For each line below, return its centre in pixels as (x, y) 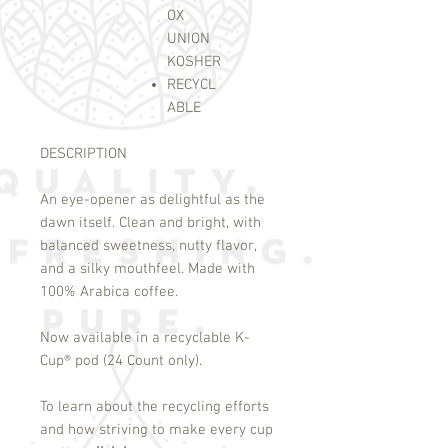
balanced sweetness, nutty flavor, (148, 246)
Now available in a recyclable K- (145, 338)
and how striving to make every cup (156, 430)
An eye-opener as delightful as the (152, 200)
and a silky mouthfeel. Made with (147, 269)
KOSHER (194, 62)
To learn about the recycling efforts (154, 407)
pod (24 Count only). (136, 361)
